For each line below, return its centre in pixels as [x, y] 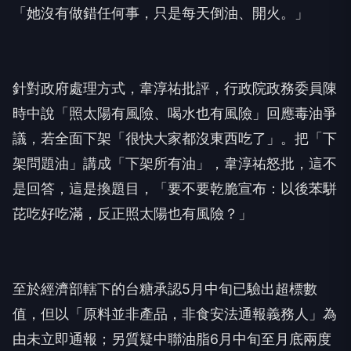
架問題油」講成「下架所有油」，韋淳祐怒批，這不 [175, 163]
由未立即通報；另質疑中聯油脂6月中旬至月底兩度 [172, 339]
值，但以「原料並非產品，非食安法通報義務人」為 [175, 314]
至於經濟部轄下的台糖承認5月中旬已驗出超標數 [165, 289]
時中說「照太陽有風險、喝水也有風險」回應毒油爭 [175, 113]
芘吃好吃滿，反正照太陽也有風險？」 [132, 213]
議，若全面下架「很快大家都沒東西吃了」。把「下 [175, 138]
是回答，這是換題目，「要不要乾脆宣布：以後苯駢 [175, 188]
